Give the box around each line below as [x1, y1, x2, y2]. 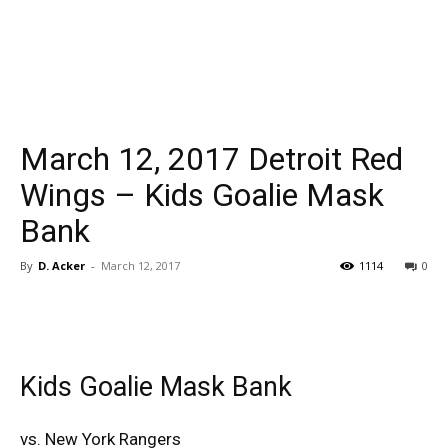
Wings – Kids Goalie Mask [20, 176, 384, 214]
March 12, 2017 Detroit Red [20, 140, 403, 178]
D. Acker [38, 258, 85, 273]
